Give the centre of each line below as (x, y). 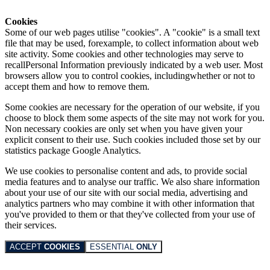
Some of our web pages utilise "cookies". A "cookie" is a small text (132, 32)
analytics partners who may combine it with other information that (130, 203)
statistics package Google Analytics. (73, 150)
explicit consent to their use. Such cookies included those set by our (133, 139)
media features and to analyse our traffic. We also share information (132, 181)
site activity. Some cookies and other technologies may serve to (124, 54)
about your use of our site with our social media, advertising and (126, 192)
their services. (31, 225)
